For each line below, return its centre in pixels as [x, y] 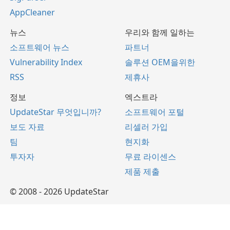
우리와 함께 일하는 [160, 33]
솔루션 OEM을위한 [160, 62]
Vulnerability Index [46, 62]
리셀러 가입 [146, 127]
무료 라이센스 [150, 157]
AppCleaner [32, 13]
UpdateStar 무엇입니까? [55, 112]
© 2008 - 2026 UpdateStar [59, 192]
